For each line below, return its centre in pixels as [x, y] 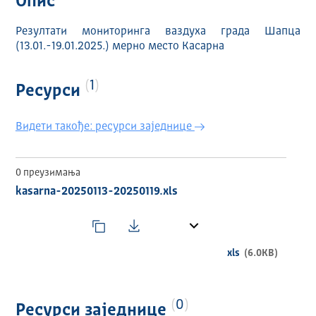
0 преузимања [48, 173]
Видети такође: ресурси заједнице [105, 127]
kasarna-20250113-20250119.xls [96, 192]
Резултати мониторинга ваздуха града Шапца [158, 32]
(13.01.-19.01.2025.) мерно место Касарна [120, 47]
